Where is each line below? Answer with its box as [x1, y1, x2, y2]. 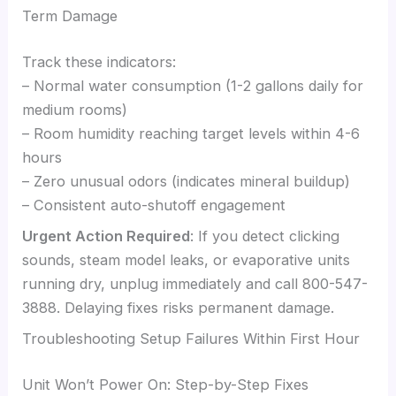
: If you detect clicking [190, 227, 340, 246]
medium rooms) [22, 100, 128, 118]
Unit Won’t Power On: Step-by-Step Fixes [22, 375, 309, 393]
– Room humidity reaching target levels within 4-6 [22, 124, 361, 142]
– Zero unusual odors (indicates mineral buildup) [22, 171, 351, 190]
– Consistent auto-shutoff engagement [22, 195, 286, 214]
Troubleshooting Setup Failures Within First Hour [22, 330, 361, 348]
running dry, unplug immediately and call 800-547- [22, 275, 369, 293]
